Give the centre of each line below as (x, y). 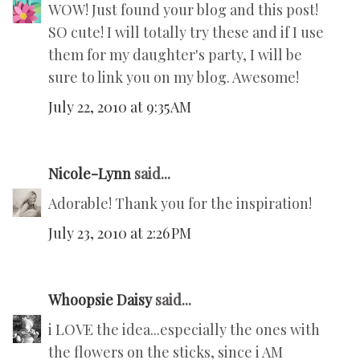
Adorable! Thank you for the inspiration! (180, 204)
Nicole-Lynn (90, 174)
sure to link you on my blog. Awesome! (174, 78)
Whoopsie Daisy (100, 300)
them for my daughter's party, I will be (175, 55)
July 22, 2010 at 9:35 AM (120, 107)
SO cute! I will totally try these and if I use (186, 33)
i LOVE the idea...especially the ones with (184, 330)
